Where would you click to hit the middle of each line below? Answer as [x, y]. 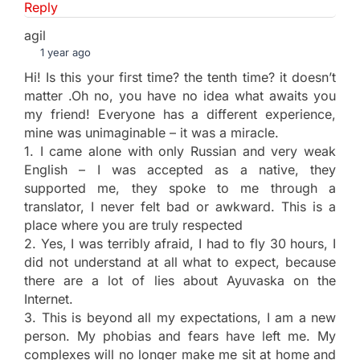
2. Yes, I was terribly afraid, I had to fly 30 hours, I [180, 244]
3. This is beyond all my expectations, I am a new [180, 318]
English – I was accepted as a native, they [180, 170]
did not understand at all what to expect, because [180, 262]
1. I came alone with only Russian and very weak [180, 151]
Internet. [49, 299]
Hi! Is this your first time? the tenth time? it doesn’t [180, 78]
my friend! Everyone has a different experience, [180, 115]
